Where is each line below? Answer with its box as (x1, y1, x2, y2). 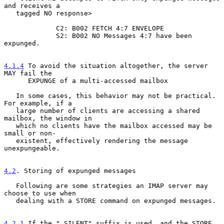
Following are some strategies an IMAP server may (4, 181, 16, 189)
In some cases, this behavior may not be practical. (4, 91, 16, 99)
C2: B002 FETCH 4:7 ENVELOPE (4, 24, 56, 32)
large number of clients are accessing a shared (4, 106, 16, 114)
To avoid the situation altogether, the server (24, 61, 208, 69)
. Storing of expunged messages (16, 166, 136, 174)
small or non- (4, 129, 56, 137)
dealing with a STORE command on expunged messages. (4, 196, 16, 204)
